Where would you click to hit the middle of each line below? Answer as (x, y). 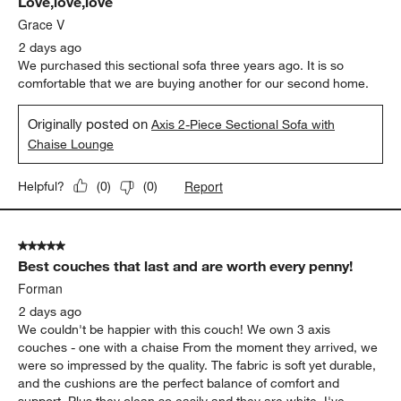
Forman (41, 288)
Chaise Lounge (71, 144)
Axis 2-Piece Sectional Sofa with (243, 124)
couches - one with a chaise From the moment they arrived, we (198, 347)
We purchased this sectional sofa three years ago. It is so (181, 65)
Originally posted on (90, 123)
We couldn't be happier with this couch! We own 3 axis (175, 329)
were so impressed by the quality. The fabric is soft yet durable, (197, 365)
